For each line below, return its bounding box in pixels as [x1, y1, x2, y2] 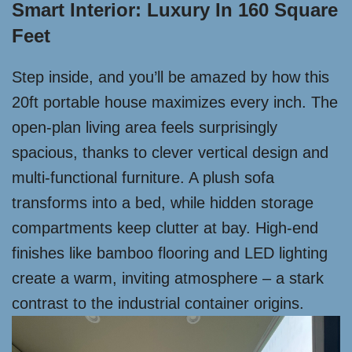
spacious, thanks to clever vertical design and [12, 144, 328, 161]
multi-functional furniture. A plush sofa [12, 169, 274, 186]
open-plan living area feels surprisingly [12, 119, 277, 136]
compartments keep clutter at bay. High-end [12, 219, 318, 236]
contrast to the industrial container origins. [12, 295, 304, 312]
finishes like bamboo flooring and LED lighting [12, 244, 328, 262]
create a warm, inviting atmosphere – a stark [12, 269, 324, 287]
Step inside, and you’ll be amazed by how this [12, 68, 329, 86]
